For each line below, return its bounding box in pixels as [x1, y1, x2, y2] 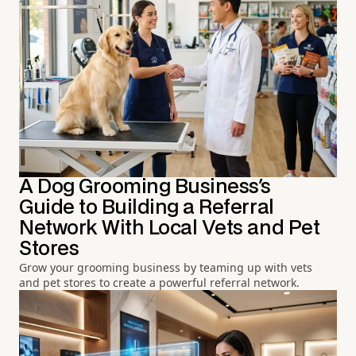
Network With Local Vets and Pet [19, 219, 320, 238]
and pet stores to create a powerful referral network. [19, 274, 300, 290]
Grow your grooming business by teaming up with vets [19, 259, 312, 275]
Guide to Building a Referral [19, 198, 274, 217]
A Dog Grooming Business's [19, 177, 271, 196]
